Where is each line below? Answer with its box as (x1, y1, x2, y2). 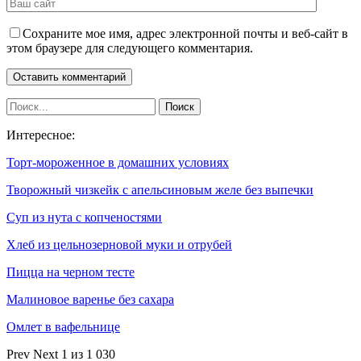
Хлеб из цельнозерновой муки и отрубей (6, 237, 232, 251)
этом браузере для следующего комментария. (6, 40, 253, 55)
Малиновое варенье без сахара (6, 292, 174, 306)
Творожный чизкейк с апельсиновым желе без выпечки (6, 182, 313, 197)
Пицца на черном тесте (6, 264, 135, 279)
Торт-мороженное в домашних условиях (6, 155, 229, 169)
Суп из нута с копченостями (6, 210, 162, 224)
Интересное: (6, 127, 75, 142)
